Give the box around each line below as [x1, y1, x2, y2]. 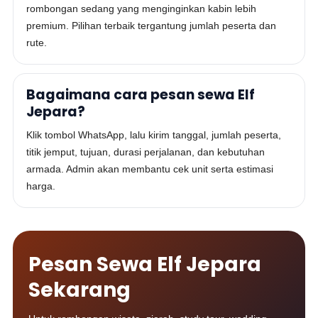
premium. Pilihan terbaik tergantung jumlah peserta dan [26, 20, 277, 31]
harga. [26, 180, 56, 192]
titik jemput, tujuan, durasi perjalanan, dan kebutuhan [26, 146, 265, 158]
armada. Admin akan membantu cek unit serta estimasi [26, 163, 274, 175]
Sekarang [28, 276, 131, 304]
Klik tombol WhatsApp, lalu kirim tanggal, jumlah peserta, [26, 129, 282, 141]
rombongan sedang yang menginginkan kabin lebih [26, 3, 257, 14]
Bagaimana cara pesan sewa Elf [26, 85, 256, 104]
